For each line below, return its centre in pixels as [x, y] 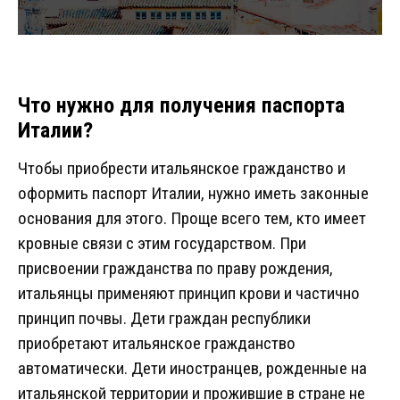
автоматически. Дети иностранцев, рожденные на [192, 369]
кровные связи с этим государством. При [162, 244]
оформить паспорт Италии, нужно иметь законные [193, 194]
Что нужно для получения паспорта [181, 106]
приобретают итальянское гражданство [157, 344]
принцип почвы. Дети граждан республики [164, 319]
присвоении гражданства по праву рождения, [175, 269]
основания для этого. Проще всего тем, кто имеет [192, 219]
